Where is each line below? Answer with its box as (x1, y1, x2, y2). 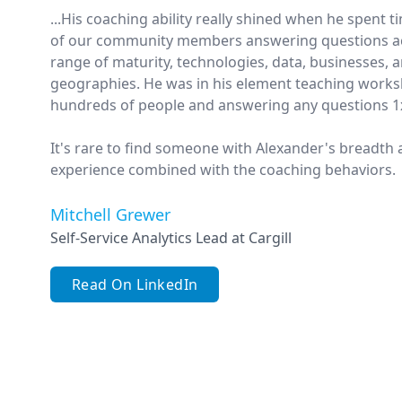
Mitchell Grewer (50, 204, 170, 225)
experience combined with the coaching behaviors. (50, 160, 396, 179)
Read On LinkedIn (72, 275, 198, 294)
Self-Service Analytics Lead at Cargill (50, 228, 292, 248)
